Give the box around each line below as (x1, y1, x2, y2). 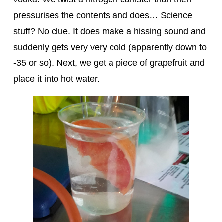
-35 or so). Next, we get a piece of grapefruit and (13, 57, 205, 68)
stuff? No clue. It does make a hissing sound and (13, 26, 206, 36)
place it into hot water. (13, 73, 100, 84)
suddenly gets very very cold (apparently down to (13, 42, 207, 52)
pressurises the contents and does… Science (13, 10, 192, 20)
